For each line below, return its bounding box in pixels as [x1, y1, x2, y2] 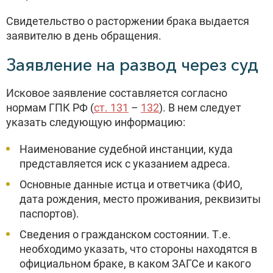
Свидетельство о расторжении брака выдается [6, 15, 249, 27]
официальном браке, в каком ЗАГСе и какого [19, 257, 251, 270]
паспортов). [19, 207, 79, 220]
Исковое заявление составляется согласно [6, 87, 227, 99]
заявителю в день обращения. [6, 29, 161, 42]
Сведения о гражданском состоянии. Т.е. [19, 228, 231, 241]
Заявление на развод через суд [6, 54, 258, 75]
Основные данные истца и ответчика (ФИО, [19, 178, 243, 191]
